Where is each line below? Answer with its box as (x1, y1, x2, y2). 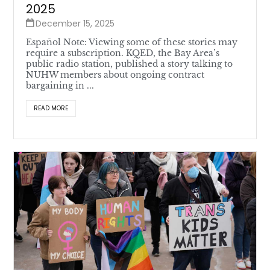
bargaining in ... (26, 80, 95, 91)
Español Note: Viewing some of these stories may (26, 36, 238, 48)
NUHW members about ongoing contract (26, 69, 205, 80)
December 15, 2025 (36, 17, 115, 30)
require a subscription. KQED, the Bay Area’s (26, 47, 220, 58)
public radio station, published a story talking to (26, 58, 233, 69)
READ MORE (34, 103, 69, 113)
